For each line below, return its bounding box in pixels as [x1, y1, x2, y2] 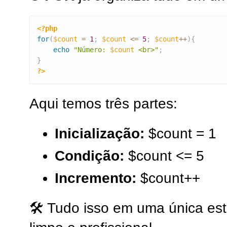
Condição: [54, 148, 124, 164]
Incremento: [54, 170, 136, 186]
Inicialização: [54, 126, 144, 142]
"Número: [73, 45, 110, 54]
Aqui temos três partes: [29, 96, 177, 112]
